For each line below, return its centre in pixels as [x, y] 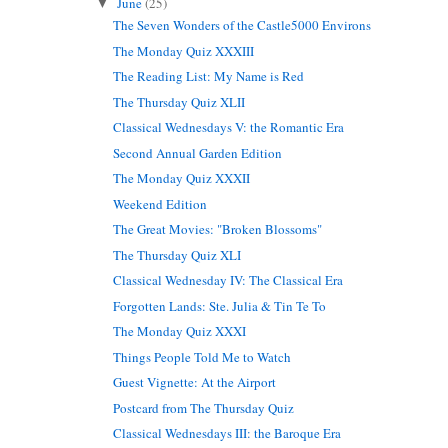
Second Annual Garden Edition [198, 152]
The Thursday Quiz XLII [179, 101]
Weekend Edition [160, 203]
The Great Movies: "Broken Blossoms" [218, 229]
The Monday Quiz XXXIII [184, 50]
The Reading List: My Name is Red [209, 76]
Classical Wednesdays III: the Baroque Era [227, 433]
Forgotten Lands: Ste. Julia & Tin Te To [220, 305]
